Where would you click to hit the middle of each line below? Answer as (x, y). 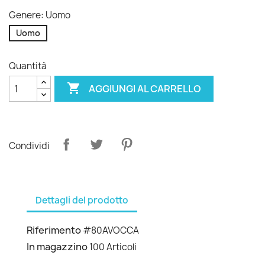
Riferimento (54, 230)
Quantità (28, 66)
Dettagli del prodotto (82, 200)
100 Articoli (113, 247)
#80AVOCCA (111, 230)
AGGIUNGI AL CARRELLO (145, 88)
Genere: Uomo (40, 15)
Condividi (29, 146)
